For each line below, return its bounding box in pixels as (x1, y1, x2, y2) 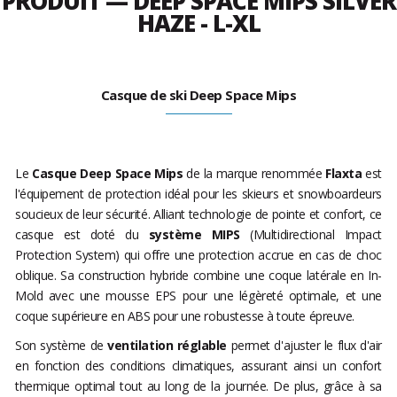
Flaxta (325, 165, 362, 183)
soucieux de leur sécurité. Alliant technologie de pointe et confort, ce (15, 206, 382, 223)
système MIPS (148, 226, 251, 244)
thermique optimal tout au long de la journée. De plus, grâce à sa (15, 378, 382, 395)
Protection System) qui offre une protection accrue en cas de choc (15, 246, 382, 264)
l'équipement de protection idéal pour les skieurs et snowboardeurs (15, 185, 382, 203)
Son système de (15, 337, 108, 354)
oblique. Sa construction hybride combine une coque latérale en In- (15, 267, 382, 284)
